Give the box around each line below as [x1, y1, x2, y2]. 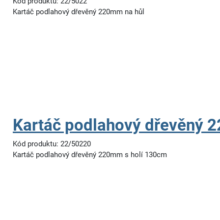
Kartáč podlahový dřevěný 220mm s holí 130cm [13, 150, 167, 159]
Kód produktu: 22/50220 [13, 139, 91, 148]
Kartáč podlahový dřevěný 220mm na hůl [13, 7, 144, 16]
